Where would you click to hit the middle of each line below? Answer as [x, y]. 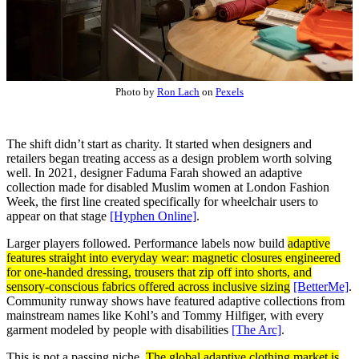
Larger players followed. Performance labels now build [147, 243]
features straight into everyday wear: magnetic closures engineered [173, 257]
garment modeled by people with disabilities [119, 329]
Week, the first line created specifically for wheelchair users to [162, 201]
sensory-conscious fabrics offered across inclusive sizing [148, 286]
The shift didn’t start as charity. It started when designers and [159, 143]
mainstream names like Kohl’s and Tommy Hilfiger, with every [165, 315]
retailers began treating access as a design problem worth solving [169, 158]
